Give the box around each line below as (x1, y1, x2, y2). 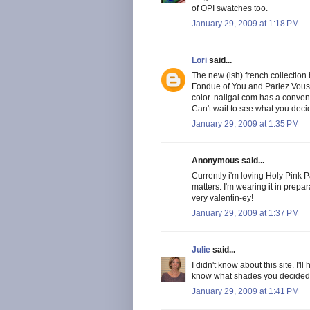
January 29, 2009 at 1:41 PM (192, 286, 299, 296)
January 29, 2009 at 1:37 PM (192, 208, 299, 218)
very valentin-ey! (192, 192, 253, 203)
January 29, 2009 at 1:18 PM (192, 18, 299, 28)
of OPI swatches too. (192, 3, 268, 13)
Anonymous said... (192, 155, 264, 165)
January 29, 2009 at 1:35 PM (192, 118, 299, 129)
